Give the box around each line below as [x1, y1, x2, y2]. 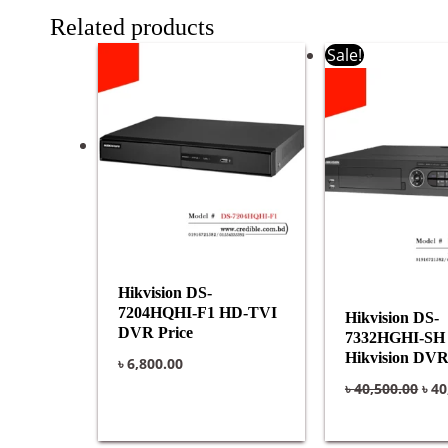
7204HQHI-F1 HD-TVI [118, 304, 277, 322]
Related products [50, 14, 214, 41]
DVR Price [118, 324, 193, 342]
